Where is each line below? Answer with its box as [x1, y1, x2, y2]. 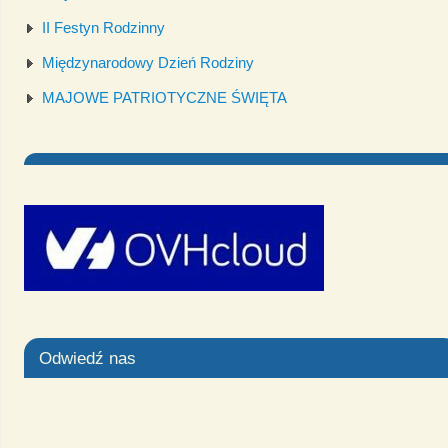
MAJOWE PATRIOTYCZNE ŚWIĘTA [41, 88, 287, 106]
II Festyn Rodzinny [41, 18, 165, 36]
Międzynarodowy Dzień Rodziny [41, 53, 254, 71]
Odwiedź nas [38, 348, 136, 367]
